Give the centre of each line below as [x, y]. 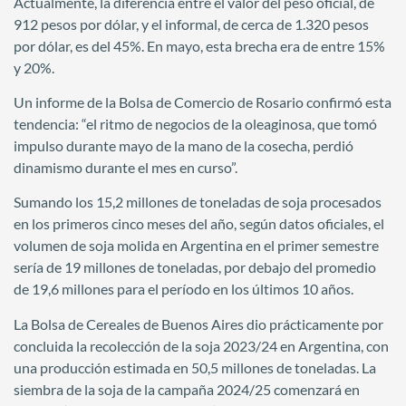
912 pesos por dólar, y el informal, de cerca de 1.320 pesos [191, 24]
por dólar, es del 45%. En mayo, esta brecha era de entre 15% [199, 45]
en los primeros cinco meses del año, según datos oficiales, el [199, 224]
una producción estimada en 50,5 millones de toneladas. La [195, 367]
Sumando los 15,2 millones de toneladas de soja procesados [198, 202]
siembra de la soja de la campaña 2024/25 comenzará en [187, 389]
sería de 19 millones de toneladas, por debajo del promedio [195, 267]
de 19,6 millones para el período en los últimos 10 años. [184, 289]
